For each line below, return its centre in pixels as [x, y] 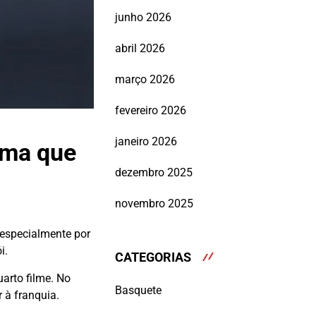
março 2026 [145, 80]
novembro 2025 [154, 204]
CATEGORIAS [153, 257]
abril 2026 [140, 49]
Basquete [138, 290]
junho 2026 [143, 18]
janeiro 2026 [146, 142]
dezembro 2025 [154, 173]
